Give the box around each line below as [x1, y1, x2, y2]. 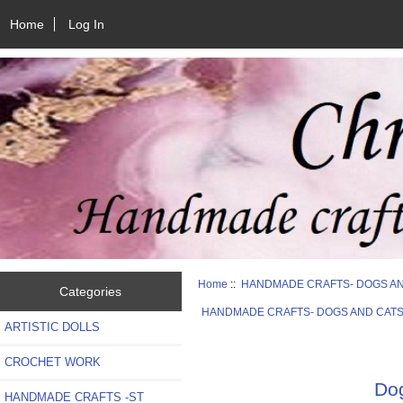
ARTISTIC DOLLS [4, 319, 100, 334]
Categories [59, 283, 122, 299]
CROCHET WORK [4, 354, 101, 369]
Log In [68, 16, 105, 31]
